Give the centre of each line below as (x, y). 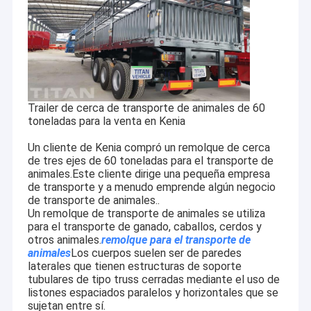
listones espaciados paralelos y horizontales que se (153, 293)
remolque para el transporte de (176, 240)
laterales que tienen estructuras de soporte (134, 267)
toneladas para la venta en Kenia (106, 121)
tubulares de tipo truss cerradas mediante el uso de (153, 280)
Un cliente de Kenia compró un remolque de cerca (149, 148)
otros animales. (64, 240)
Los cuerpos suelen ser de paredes (156, 253)
